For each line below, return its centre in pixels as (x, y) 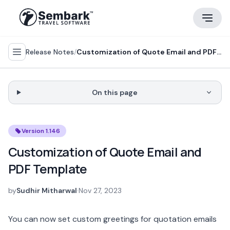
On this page (114, 92)
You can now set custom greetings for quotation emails (112, 219)
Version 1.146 (41, 131)
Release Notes (50, 52)
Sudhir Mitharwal (47, 190)
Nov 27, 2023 (100, 190)
